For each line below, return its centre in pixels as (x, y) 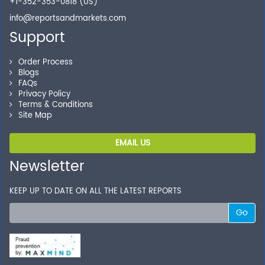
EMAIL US (132, 143)
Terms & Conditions (56, 105)
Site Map (35, 116)
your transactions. (60, 12)
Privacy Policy (44, 95)
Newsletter (47, 167)
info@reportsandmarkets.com (68, 19)
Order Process (46, 63)
